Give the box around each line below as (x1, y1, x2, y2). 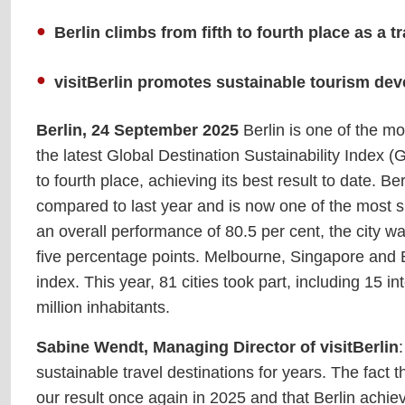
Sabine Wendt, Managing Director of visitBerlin (36, 337, 399, 356)
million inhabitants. (36, 297, 170, 316)
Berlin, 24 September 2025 (36, 120, 239, 139)
